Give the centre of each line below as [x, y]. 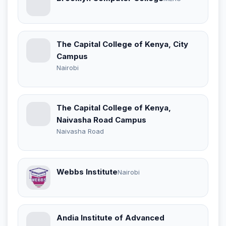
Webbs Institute [87, 172]
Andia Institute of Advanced [110, 217]
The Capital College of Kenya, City [122, 44]
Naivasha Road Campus [101, 120]
